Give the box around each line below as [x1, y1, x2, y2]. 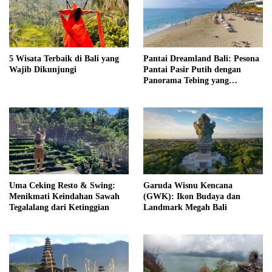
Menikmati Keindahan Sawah [9, 192, 120, 202]
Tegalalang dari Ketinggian [9, 203, 109, 212]
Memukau [143, 86, 181, 96]
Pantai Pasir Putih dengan [143, 64, 241, 74]
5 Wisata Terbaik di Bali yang [9, 53, 119, 63]
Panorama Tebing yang [143, 75, 229, 85]
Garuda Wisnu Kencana [143, 181, 233, 191]
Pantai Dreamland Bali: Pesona [143, 53, 259, 63]
